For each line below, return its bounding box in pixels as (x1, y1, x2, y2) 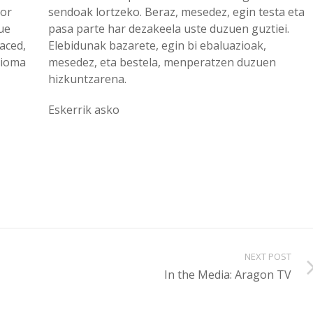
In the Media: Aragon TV (164, 267, 291, 282)
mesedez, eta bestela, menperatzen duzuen (48, 54, 276, 70)
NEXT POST (245, 250, 291, 263)
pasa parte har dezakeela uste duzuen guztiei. (48, 21, 289, 36)
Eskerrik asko (48, 102, 119, 117)
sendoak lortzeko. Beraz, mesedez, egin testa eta (48, 4, 305, 20)
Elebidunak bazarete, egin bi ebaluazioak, (48, 38, 266, 53)
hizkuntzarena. (48, 71, 126, 87)
